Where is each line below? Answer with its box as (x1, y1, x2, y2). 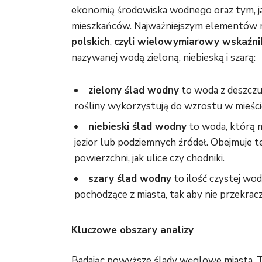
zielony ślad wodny (88, 84, 179, 98)
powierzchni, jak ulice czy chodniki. (74, 151, 225, 166)
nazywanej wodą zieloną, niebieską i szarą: (71, 51, 256, 65)
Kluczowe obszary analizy (71, 223, 194, 237)
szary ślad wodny (88, 172, 171, 186)
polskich (71, 35, 110, 49)
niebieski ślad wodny (88, 120, 187, 134)
